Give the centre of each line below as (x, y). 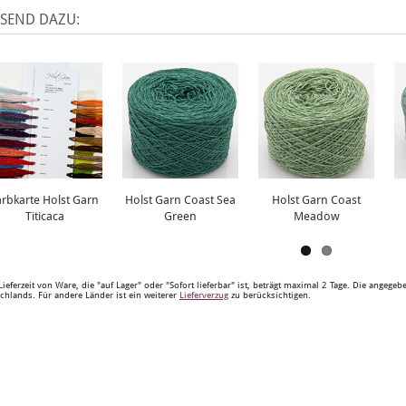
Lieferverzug (204, 295)
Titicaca (44, 216)
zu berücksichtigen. (270, 295)
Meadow (316, 216)
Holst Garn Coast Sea (180, 200)
